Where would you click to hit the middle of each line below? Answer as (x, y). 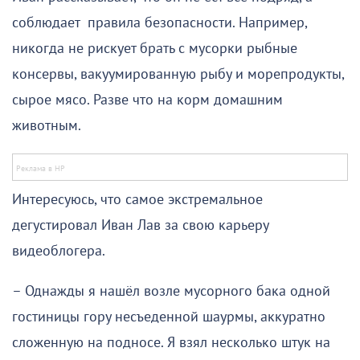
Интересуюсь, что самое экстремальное (137, 199)
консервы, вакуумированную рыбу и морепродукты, (178, 74)
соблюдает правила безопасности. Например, (160, 22)
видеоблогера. (60, 251)
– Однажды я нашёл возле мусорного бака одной (171, 291)
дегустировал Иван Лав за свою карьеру (140, 225)
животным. (48, 125)
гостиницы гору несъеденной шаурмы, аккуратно (169, 317)
